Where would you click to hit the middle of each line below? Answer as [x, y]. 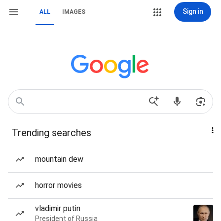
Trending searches [52, 133]
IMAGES [74, 12]
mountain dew [59, 159]
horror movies [58, 185]
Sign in [193, 11]
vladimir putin [58, 208]
